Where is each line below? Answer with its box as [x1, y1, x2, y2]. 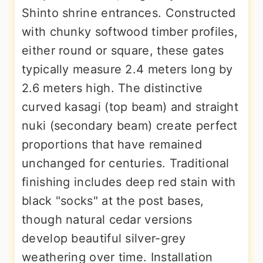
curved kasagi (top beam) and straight [22, 100, 239, 114]
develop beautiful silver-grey [22, 231, 186, 246]
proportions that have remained [22, 137, 202, 152]
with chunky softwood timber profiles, [22, 25, 238, 39]
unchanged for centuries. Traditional [22, 156, 230, 171]
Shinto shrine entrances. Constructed [22, 6, 236, 21]
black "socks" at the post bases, [22, 194, 204, 208]
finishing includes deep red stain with [22, 175, 236, 190]
